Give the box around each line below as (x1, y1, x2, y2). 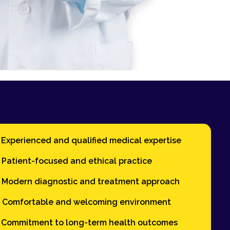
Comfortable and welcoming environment (2, 197, 171, 207)
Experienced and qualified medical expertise (1, 135, 182, 145)
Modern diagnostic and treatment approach (2, 176, 180, 186)
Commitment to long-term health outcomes (1, 217, 178, 227)
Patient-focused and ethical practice (2, 156, 152, 166)
